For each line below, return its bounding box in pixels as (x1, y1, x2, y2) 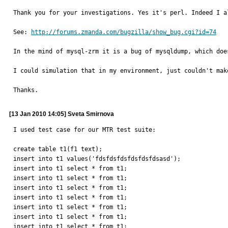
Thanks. (13, 87, 38, 94)
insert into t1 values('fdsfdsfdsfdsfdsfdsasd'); (13, 155, 181, 162)
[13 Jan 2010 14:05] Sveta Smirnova (9, 110, 114, 118)
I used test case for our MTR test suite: (13, 126, 156, 133)
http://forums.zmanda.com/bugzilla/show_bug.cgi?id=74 (31, 28, 216, 36)
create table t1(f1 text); (13, 146, 102, 153)
